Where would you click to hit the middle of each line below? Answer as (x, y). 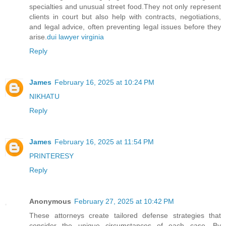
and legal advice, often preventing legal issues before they (125, 27)
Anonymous (50, 202)
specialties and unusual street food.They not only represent (125, 7)
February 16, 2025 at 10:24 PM (104, 82)
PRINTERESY (51, 156)
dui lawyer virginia (75, 37)
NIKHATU (44, 97)
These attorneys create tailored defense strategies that (125, 216)
